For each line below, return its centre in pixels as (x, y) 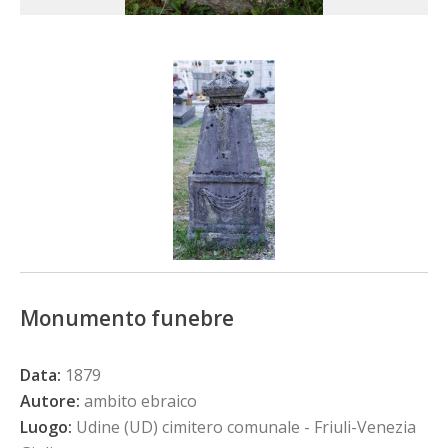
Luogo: (46, 426)
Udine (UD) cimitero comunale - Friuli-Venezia (244, 426)
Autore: (50, 400)
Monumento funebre (127, 317)
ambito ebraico (138, 400)
